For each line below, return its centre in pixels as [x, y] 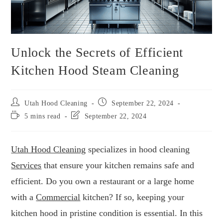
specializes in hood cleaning [138, 150]
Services [26, 166]
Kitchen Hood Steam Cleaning [95, 71]
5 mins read [43, 116]
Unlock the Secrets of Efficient [97, 53]
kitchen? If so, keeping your [132, 197]
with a [24, 197]
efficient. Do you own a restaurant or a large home [103, 181]
